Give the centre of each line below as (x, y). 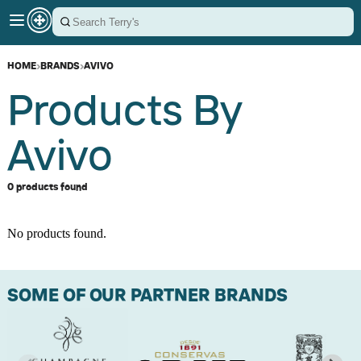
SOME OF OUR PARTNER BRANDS (147, 295)
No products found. (57, 233)
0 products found (48, 187)
